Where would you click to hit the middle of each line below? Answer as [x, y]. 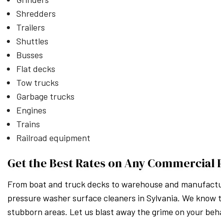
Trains [28, 124]
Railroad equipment [53, 138]
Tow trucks [37, 82]
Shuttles [32, 41]
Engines [31, 110]
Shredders [36, 13]
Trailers [30, 27]
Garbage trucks [45, 96]
